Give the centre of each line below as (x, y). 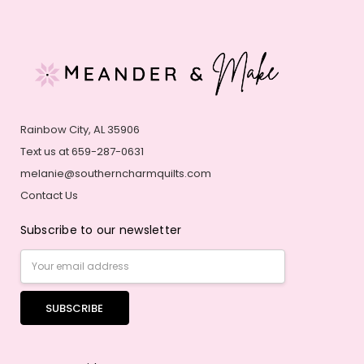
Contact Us (49, 196)
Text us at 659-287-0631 (82, 152)
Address (42, 273)
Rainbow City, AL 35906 (80, 130)
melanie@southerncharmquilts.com (115, 174)
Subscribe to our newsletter (101, 230)
